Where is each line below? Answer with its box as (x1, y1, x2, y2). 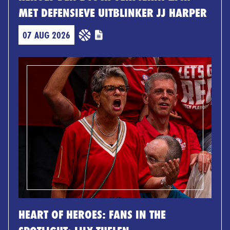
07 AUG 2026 (23, 28, 70, 42)
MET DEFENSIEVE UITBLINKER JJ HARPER (18, 4, 207, 21)
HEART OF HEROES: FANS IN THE (18, 206, 166, 222)
